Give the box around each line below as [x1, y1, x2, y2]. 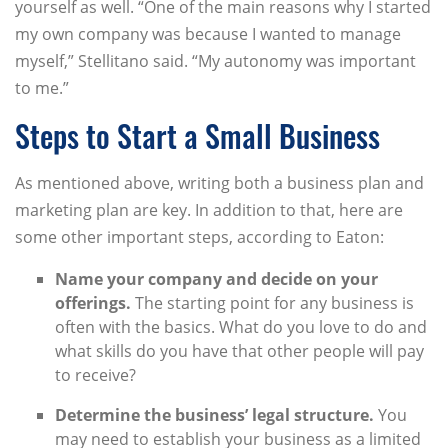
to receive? [55, 364, 136, 387]
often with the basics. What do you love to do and [55, 316, 427, 339]
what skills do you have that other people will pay [55, 340, 424, 363]
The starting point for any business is [131, 292, 414, 315]
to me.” [15, 77, 69, 100]
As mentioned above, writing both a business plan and [15, 172, 424, 195]
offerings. [55, 292, 131, 315]
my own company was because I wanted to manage [15, 23, 401, 46]
